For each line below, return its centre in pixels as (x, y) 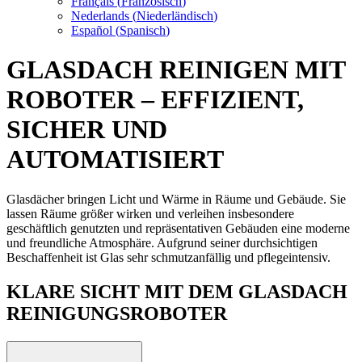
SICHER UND (87, 130)
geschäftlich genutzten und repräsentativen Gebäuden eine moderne (178, 228)
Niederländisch (175, 16)
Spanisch (143, 30)
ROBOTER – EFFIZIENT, (155, 100)
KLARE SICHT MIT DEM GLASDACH (177, 291)
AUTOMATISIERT (115, 160)
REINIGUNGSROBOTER (117, 313)
